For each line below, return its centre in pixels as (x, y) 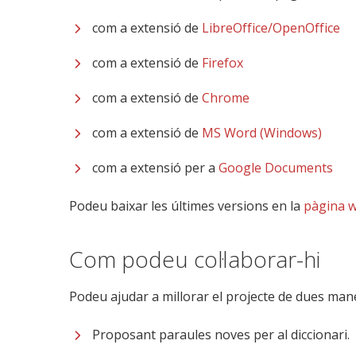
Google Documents (276, 168)
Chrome (226, 98)
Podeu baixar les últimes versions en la (186, 206)
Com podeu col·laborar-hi (195, 259)
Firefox (222, 63)
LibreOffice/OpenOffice (271, 28)
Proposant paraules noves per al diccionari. (221, 335)
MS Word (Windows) (262, 133)
